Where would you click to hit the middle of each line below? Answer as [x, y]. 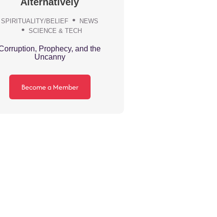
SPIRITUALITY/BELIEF [35, 21]
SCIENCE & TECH [55, 31]
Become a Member [50, 87]
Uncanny [50, 57]
